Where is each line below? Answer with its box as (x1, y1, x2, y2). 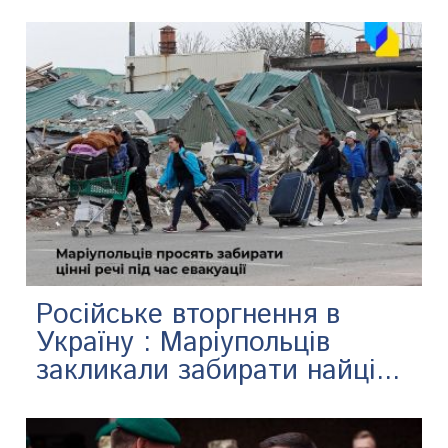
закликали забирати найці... (36, 351, 401, 392)
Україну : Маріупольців (36, 323, 331, 364)
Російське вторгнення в (36, 295, 341, 336)
